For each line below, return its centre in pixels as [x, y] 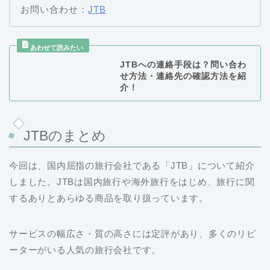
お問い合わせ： [54, 10]
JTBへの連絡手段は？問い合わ [183, 64]
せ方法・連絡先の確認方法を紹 [183, 76]
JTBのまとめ [65, 135]
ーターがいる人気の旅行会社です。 [85, 250]
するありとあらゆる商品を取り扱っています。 [109, 198]
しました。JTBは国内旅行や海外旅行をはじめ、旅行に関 [132, 181]
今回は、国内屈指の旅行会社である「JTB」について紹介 [132, 165]
